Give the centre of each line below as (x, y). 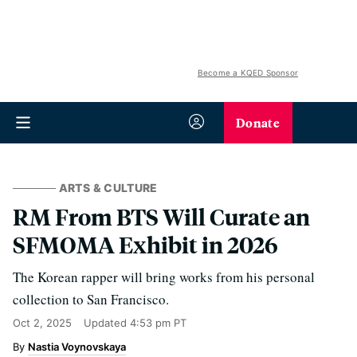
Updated (107, 323)
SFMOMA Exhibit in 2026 (145, 244)
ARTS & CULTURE (108, 188)
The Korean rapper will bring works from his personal (164, 277)
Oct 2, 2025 (42, 323)
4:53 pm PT (158, 323)
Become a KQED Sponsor (247, 73)
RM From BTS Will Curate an (161, 216)
